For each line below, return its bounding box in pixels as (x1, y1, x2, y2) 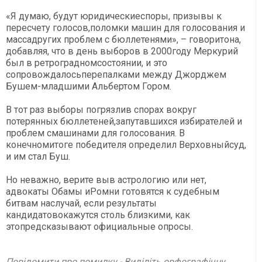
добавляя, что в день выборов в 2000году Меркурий (6, 46, 238, 57)
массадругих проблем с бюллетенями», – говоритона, (6, 34, 241, 46)
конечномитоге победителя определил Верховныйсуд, (6, 139, 246, 151)
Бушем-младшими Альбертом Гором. (6, 81, 171, 92)
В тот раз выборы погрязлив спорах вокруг (6, 104, 196, 116)
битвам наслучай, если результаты (6, 198, 157, 209)
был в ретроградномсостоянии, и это (6, 57, 167, 69)
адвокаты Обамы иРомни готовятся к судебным (6, 186, 219, 198)
